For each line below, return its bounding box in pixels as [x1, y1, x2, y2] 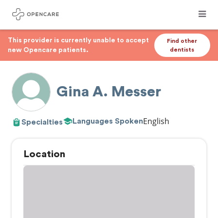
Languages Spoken [73, 117, 143, 125]
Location [23, 149, 65, 159]
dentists [170, 47, 195, 53]
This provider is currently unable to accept [8, 37, 149, 44]
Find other [167, 38, 198, 44]
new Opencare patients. [8, 47, 89, 54]
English [143, 116, 169, 127]
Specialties [21, 118, 63, 126]
